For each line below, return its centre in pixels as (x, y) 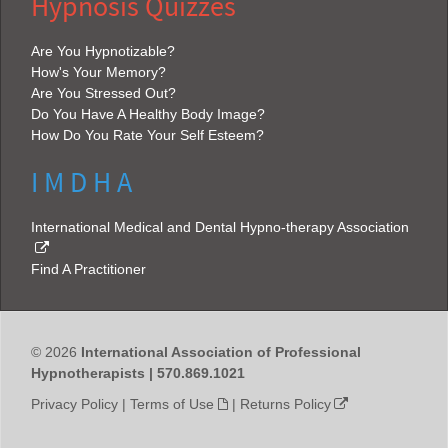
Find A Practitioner (88, 269)
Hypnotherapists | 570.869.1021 (138, 373)
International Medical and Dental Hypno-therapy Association (220, 227)
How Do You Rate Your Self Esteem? (147, 135)
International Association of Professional (221, 352)
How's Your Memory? (98, 72)
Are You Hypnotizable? (103, 51)
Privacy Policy (74, 404)
